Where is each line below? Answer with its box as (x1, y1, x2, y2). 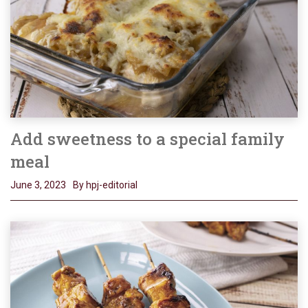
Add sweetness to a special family (10, 127, 285, 150)
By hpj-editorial (73, 179, 137, 190)
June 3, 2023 (10, 179, 66, 190)
